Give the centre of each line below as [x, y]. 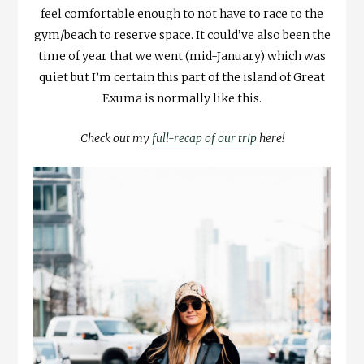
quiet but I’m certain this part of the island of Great [182, 77]
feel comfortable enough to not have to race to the [182, 13]
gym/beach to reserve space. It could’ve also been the [182, 35]
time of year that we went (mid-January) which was [182, 56]
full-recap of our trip [204, 138]
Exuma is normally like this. [182, 98]
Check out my [116, 138]
